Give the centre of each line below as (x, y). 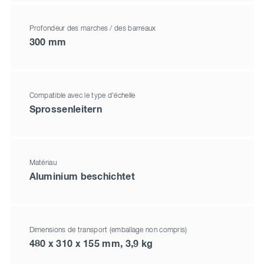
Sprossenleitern (65, 110)
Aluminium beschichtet (82, 177)
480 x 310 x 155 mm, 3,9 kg (91, 244)
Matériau (43, 164)
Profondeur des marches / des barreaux (93, 29)
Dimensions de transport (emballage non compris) (108, 231)
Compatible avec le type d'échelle (82, 96)
